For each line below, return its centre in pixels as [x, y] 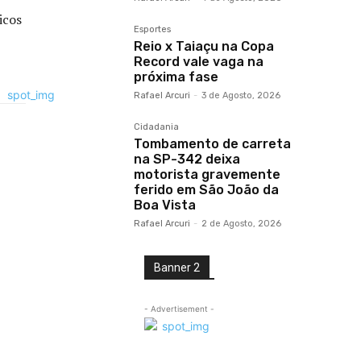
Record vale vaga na [199, 62]
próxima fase [176, 77]
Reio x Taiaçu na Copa [204, 46]
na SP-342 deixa [187, 159]
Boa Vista [165, 205]
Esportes [152, 29]
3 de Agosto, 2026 [241, 95]
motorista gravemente [207, 174]
